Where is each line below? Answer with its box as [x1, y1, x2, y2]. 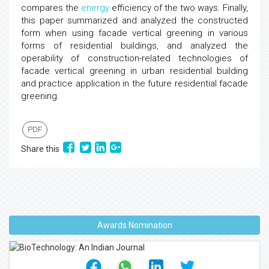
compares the [21, 2, 81, 13]
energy [81, 2, 109, 13]
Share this [21, 144, 63, 154]
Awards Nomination [97, 220, 172, 230]
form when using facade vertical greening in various [21, 28, 248, 38]
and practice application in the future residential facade [21, 78, 248, 89]
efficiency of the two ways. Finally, [109, 2, 248, 13]
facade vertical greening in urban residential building [21, 65, 248, 76]
